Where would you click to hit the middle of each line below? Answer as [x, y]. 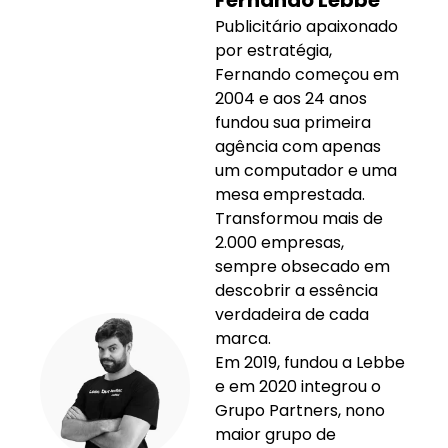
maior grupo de [275, 434]
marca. [243, 338]
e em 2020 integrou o [298, 386]
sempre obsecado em [302, 266]
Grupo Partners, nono [300, 410]
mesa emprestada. [290, 194]
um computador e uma [306, 170]
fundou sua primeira [293, 122]
